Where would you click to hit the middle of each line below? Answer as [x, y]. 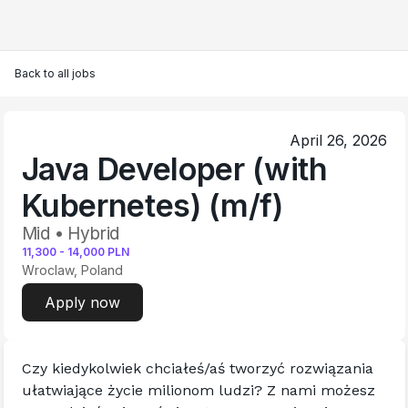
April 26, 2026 [338, 140]
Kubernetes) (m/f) [152, 205]
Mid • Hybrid [71, 234]
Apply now [82, 302]
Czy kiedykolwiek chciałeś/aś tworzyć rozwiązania [197, 368]
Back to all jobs [55, 73]
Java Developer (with [174, 169]
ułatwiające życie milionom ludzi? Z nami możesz [198, 390]
